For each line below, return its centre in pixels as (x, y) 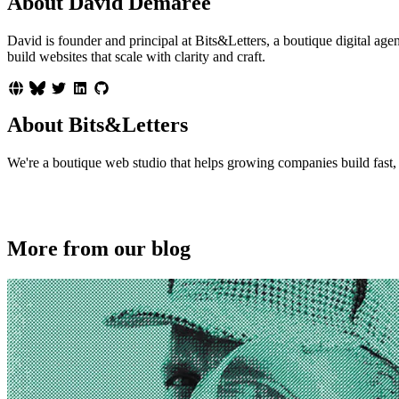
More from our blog (99, 249)
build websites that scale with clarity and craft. (136, 56)
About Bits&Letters (98, 124)
